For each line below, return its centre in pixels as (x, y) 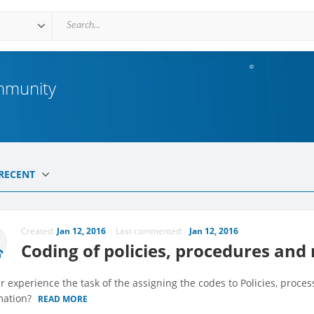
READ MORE (63, 299)
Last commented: (152, 231)
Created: (39, 231)
